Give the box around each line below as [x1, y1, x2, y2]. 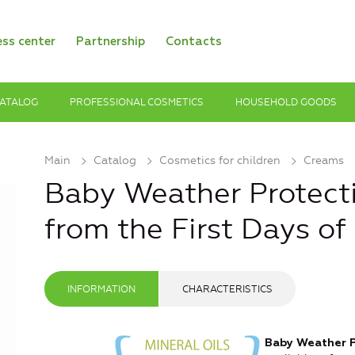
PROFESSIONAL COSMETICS [70, 96, 204, 108]
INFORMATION [67, 284, 136, 296]
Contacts [166, 36, 222, 48]
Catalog [94, 154, 136, 167]
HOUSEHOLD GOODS [235, 96, 337, 108]
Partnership [76, 36, 145, 48]
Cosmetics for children [159, 154, 281, 167]
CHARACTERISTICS [182, 284, 273, 296]
